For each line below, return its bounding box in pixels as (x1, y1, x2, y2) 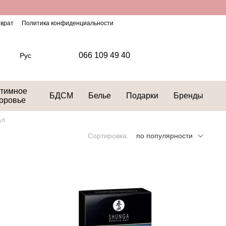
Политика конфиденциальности (21, 20, 114, 27)
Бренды (173, 91, 203, 100)
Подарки (126, 91, 158, 100)
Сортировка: (88, 132, 129, 140)
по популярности (136, 132, 193, 140)
